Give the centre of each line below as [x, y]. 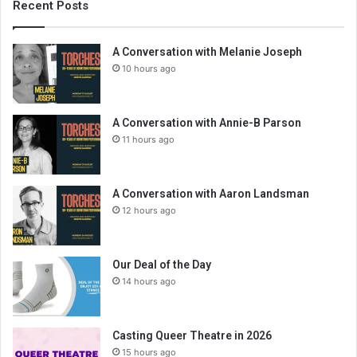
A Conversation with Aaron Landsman [211, 194]
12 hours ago [149, 211]
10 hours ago [149, 69]
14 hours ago [149, 282]
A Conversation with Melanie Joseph [207, 52]
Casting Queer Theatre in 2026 [192, 336]
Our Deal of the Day [162, 265]
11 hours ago [148, 140]
